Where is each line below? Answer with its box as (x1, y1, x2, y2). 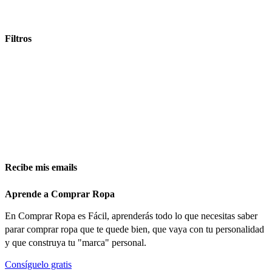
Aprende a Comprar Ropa (5, 189, 115, 200)
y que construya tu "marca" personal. (5, 237, 146, 248)
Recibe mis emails (5, 161, 77, 172)
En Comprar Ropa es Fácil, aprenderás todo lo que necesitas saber (5, 211, 257, 222)
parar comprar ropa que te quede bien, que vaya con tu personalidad (5, 224, 264, 235)
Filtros (5, 33, 32, 44)
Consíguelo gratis (5, 259, 72, 270)
